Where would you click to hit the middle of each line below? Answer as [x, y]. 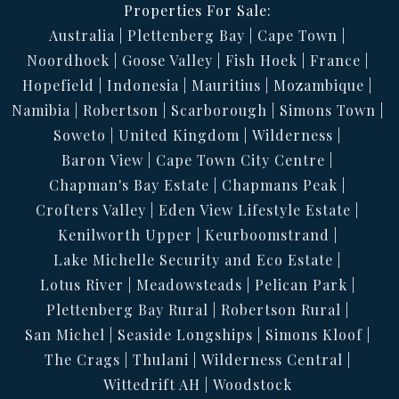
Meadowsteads [189, 284]
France [335, 60]
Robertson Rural [281, 309]
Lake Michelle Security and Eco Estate [193, 259]
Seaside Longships [185, 334]
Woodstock [252, 384]
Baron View [102, 159]
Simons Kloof [313, 334]
